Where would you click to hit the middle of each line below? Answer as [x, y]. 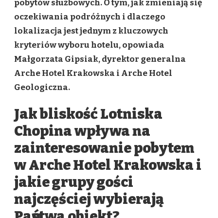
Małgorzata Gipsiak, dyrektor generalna [100, 59]
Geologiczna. [42, 87]
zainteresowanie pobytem [104, 148]
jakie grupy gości [74, 182]
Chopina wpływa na [82, 131]
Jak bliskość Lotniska [88, 114]
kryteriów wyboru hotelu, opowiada [89, 45]
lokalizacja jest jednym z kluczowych [91, 31]
